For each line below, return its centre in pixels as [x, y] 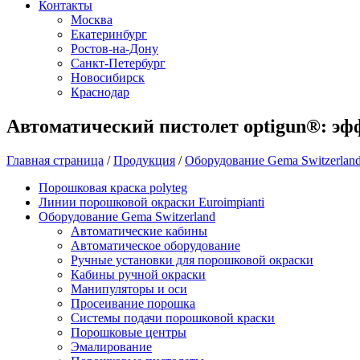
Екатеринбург [109, 34]
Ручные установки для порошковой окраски [192, 260]
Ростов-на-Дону [115, 49]
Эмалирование [111, 346]
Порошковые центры [129, 332]
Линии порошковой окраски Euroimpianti [151, 202]
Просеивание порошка [133, 303]
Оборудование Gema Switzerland [127, 216]
